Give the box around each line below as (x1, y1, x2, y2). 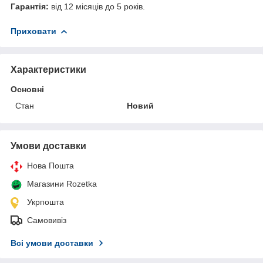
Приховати (11, 26, 56, 36)
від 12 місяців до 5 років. (49, 1, 145, 11)
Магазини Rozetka (27, 178, 97, 188)
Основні (11, 84, 44, 94)
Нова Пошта (27, 160, 74, 170)
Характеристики (11, 64, 86, 75)
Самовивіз (27, 215, 66, 225)
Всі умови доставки (11, 238, 93, 248)
